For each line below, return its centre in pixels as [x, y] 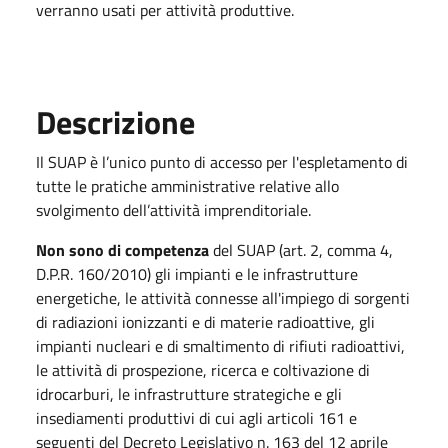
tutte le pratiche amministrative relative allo [187, 185]
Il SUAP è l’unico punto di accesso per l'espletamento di [222, 161]
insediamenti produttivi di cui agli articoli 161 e [196, 417]
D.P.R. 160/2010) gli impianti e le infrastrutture [197, 273]
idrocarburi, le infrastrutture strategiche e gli [189, 393]
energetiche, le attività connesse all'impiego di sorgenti [223, 297]
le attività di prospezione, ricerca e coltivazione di [203, 369]
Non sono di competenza [122, 249]
